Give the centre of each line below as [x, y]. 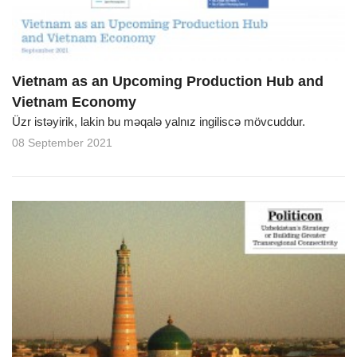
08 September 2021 [62, 142]
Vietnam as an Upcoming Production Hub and [168, 81]
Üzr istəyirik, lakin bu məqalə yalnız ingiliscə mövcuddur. [160, 121]
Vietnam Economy [74, 102]
